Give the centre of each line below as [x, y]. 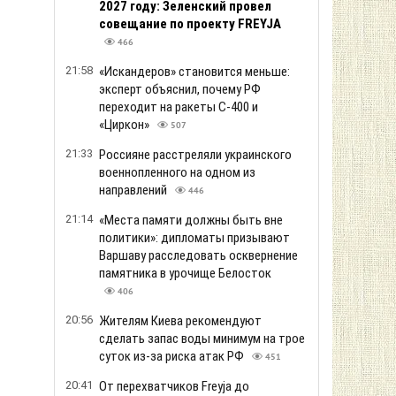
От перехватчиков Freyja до [174, 386]
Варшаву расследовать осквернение [198, 255]
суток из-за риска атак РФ [173, 356]
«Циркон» [126, 125]
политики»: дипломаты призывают [194, 238]
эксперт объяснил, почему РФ [180, 89]
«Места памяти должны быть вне [191, 220]
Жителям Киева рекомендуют [180, 321]
